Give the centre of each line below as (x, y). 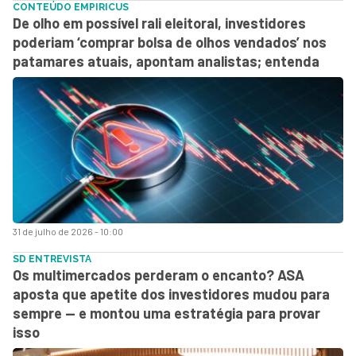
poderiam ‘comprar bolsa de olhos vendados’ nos (170, 42)
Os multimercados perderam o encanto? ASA (159, 275)
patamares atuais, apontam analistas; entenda (166, 61)
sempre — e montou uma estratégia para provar (166, 313)
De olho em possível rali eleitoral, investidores (159, 23)
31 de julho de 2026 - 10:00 (68, 231)
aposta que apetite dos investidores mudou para (171, 294)
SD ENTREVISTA (52, 259)
